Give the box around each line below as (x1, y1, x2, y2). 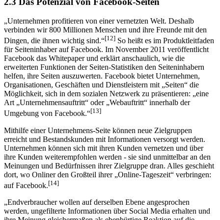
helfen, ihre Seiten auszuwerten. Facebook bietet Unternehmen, (4, 72, 200, 81)
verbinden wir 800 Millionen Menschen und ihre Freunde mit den (4, 25, 207, 34)
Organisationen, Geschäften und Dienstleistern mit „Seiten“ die (4, 81, 199, 89)
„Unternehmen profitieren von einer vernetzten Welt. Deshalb (4, 16, 194, 25)
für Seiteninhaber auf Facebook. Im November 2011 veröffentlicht (4, 45, 209, 54)
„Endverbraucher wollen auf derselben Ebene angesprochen (4, 197, 190, 206)
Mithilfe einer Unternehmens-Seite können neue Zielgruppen (4, 126, 192, 135)
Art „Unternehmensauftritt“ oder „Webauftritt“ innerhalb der (4, 98, 190, 107)
